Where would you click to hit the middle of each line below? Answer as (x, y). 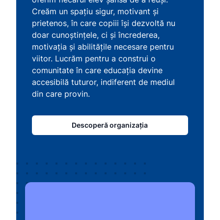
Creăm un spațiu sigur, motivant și (96, 11)
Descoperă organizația (110, 125)
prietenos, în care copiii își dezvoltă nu (104, 23)
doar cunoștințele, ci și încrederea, (96, 35)
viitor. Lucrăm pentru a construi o (94, 58)
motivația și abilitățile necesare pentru (103, 47)
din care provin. (61, 94)
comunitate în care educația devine (97, 70)
